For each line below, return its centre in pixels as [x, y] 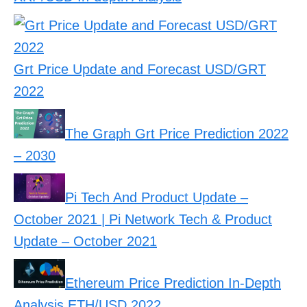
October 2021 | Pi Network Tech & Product [143, 219]
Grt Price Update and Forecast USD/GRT [140, 70]
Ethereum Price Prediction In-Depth [173, 283]
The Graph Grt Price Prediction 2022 [177, 133]
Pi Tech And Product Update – [157, 197]
